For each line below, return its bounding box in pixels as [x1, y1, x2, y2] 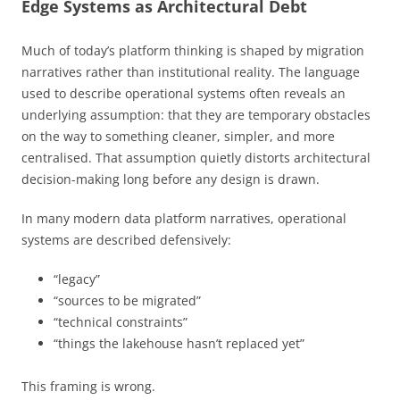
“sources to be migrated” [54, 291, 201, 309]
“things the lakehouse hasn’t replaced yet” [54, 334, 304, 352]
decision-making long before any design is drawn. [21, 170, 320, 187]
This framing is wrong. [21, 377, 155, 395]
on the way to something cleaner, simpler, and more [21, 127, 335, 145]
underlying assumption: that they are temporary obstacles [21, 105, 371, 123]
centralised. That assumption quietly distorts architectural [21, 148, 371, 166]
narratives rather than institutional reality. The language [21, 62, 360, 80]
